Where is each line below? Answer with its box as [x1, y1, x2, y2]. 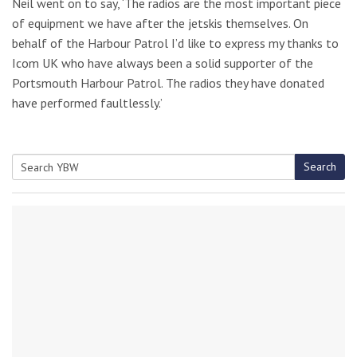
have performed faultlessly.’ [12, 95, 163, 111]
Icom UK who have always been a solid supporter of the [12, 55, 313, 71]
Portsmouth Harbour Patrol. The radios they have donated [12, 75, 324, 91]
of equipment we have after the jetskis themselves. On [12, 15, 308, 31]
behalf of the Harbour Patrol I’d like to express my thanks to [12, 35, 339, 51]
